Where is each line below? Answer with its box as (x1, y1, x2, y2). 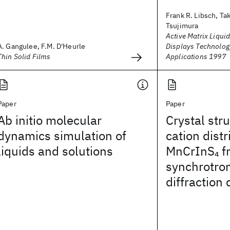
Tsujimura (166, 21, 199, 30)
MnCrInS (166, 143, 215, 159)
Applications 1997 (166, 52, 226, 61)
